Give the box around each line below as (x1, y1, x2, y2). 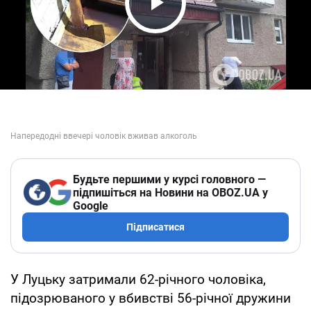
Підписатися (126, 221, 185, 233)
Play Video (129, 14, 260, 44)
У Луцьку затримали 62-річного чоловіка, (10, 271, 266, 287)
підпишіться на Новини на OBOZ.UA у (73, 185, 268, 199)
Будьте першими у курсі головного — (73, 172, 266, 186)
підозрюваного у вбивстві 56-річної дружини (10, 289, 291, 306)
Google (73, 199, 108, 212)
